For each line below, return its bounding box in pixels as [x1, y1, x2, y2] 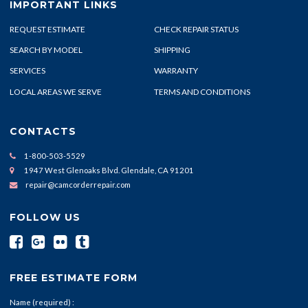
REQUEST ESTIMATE [10, 23, 85, 34]
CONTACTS [10, 124, 76, 137]
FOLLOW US [10, 211, 80, 224]
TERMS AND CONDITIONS [154, 86, 250, 97]
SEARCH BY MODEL [10, 45, 82, 56]
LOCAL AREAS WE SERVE [10, 86, 102, 97]
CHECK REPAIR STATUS [154, 23, 239, 34]
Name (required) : [10, 297, 74, 307]
